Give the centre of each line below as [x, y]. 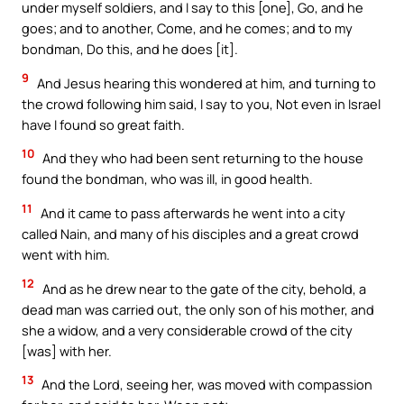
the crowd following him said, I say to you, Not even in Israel [201, 103]
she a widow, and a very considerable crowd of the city [187, 330]
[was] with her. [67, 350]
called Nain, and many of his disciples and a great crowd [190, 233]
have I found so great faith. [103, 124]
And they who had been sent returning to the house [202, 158]
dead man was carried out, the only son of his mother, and [198, 309]
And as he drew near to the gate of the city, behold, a [203, 288]
